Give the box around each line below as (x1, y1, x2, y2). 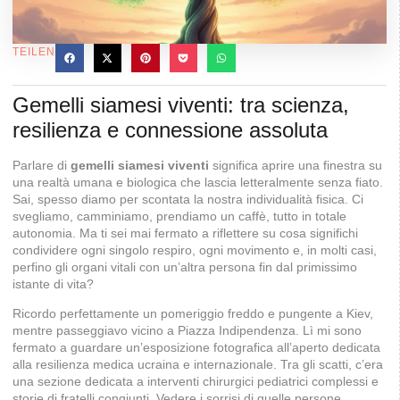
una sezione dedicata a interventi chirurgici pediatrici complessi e (12, 373, 379, 388)
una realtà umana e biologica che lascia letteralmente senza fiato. (12, 174, 383, 189)
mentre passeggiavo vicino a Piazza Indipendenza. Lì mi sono (12, 322, 362, 337)
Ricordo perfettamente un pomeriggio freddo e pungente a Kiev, (12, 305, 373, 321)
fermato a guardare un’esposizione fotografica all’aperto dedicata (12, 339, 380, 354)
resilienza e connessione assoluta (12, 117, 328, 142)
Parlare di (12, 157, 71, 172)
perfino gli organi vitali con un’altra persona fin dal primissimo (12, 259, 357, 274)
